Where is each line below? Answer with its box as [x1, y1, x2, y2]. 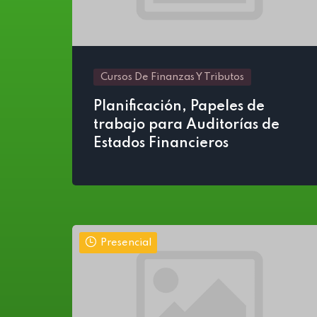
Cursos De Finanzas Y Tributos [100, 72, 244, 82]
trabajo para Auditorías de [93, 118, 279, 132]
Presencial [100, 238, 151, 248]
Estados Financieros [93, 137, 229, 151]
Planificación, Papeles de [93, 100, 265, 114]
